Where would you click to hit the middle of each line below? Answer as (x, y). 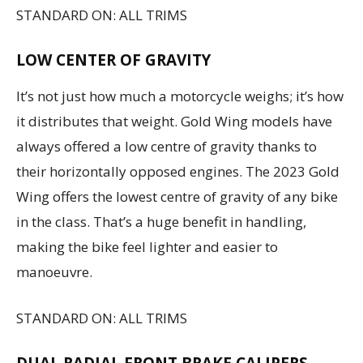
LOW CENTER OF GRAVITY (113, 60)
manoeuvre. (54, 271)
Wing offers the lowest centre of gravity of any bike (177, 196)
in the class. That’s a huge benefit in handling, (161, 221)
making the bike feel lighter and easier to (147, 246)
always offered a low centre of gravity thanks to (167, 146)
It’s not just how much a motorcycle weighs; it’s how (180, 96)
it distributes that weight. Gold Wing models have (174, 121)
